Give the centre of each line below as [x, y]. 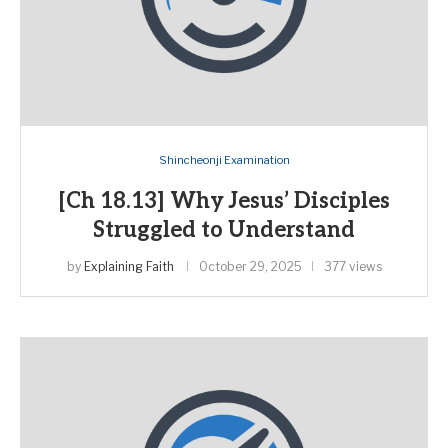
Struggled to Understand [224, 230]
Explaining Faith [128, 266]
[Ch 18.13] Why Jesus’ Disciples [224, 201]
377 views [352, 266]
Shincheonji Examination [224, 160]
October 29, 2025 [250, 266]
